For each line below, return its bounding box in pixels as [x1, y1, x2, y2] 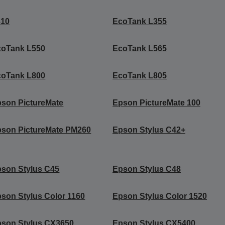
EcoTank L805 [112, 71, 167, 80]
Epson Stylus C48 [112, 164, 181, 173]
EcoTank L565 [112, 44, 167, 53]
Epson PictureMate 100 [112, 98, 200, 107]
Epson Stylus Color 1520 [112, 191, 207, 200]
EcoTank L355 [112, 17, 167, 26]
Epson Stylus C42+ [112, 125, 185, 134]
